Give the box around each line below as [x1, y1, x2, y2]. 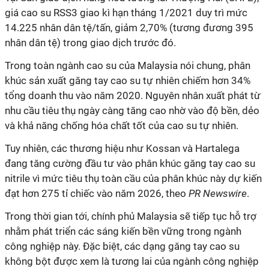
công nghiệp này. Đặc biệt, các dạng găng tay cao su [5, 240, 240, 252]
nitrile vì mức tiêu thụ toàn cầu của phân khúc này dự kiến [5, 172, 262, 184]
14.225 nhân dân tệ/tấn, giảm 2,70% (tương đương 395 [5, 22, 253, 34]
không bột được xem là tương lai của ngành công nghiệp [5, 255, 259, 267]
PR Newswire [189, 187, 247, 199]
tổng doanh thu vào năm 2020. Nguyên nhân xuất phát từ [5, 89, 261, 101]
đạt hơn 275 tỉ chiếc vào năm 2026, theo [5, 187, 189, 199]
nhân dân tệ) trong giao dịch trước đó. [5, 37, 176, 49]
